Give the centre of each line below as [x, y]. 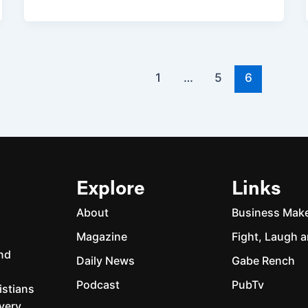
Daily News [106, 261]
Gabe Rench [263, 261]
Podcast [98, 285]
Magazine [102, 237]
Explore [111, 190]
